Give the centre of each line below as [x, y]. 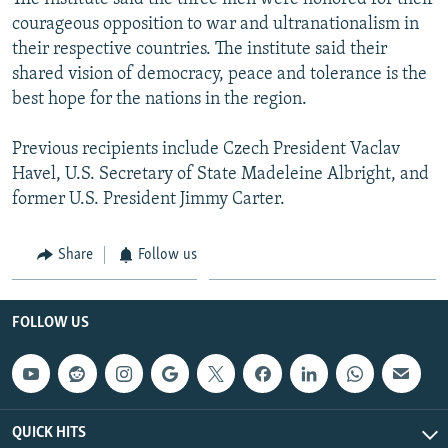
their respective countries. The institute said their [199, 49]
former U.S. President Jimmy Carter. [148, 199]
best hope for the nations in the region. [159, 99]
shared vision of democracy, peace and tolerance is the [219, 74]
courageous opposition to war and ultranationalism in [215, 24]
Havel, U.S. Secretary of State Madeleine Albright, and [220, 174]
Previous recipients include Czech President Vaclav [206, 149]
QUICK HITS [49, 432]
